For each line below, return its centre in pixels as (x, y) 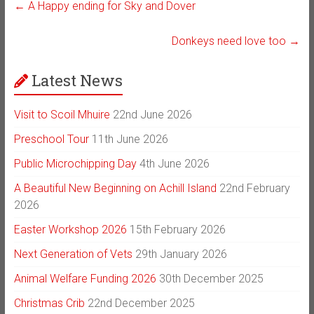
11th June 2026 (130, 139)
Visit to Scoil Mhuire (62, 114)
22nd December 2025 (141, 303)
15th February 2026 (177, 229)
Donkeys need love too (231, 41)
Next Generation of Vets (73, 254)
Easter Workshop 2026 (70, 229)
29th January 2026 (181, 254)
